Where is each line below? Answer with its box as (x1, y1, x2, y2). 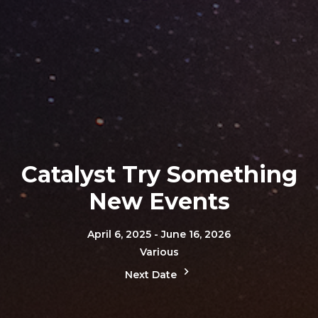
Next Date (125, 268, 180, 281)
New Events (88, 187, 230, 215)
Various (139, 245, 179, 258)
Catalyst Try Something (21, 160, 297, 188)
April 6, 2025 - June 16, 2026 (87, 227, 231, 241)
